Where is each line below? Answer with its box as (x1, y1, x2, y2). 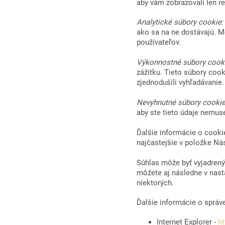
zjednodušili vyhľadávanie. (137, 77, 224, 87)
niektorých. (137, 178, 174, 187)
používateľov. (137, 37, 181, 47)
